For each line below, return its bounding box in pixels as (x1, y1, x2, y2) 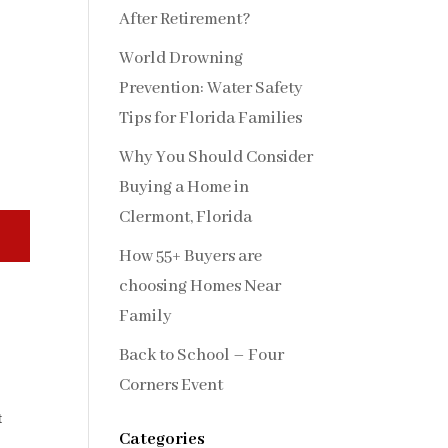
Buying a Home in (119, 176, 250, 198)
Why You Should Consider (119, 146, 314, 168)
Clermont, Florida (119, 206, 253, 228)
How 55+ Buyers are (119, 245, 263, 267)
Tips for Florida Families (119, 107, 303, 129)
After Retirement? (119, 8, 252, 30)
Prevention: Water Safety (119, 77, 304, 99)
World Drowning (119, 47, 244, 69)
